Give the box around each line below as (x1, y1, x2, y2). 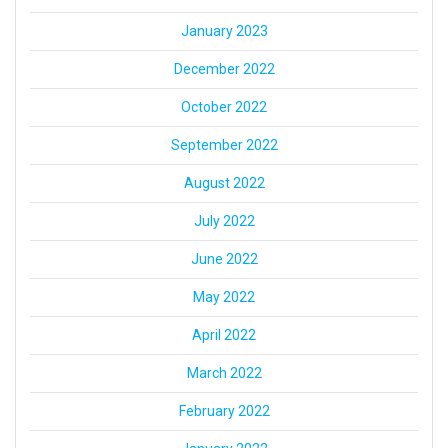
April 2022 (192, 327, 256, 344)
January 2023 (180, 23, 268, 40)
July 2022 (193, 213, 255, 230)
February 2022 (178, 403, 270, 420)
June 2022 (190, 251, 258, 268)
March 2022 (186, 365, 262, 382)
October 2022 (181, 99, 267, 116)
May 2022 (193, 289, 255, 306)
